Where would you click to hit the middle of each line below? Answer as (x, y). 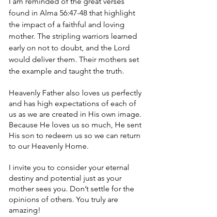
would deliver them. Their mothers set (75, 60)
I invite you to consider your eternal (70, 168)
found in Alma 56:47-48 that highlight (73, 13)
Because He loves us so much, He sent (76, 125)
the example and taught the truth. (66, 71)
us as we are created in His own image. (76, 114)
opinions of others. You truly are (64, 200)
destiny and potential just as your (66, 178)
